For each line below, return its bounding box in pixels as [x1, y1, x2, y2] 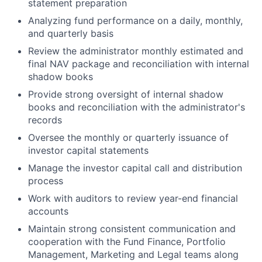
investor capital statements [28, 144, 149, 157]
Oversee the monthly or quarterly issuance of [28, 132, 229, 144]
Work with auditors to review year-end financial [28, 192, 238, 205]
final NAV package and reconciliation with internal [28, 58, 249, 70]
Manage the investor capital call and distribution [28, 162, 242, 174]
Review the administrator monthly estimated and [28, 45, 243, 57]
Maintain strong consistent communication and [28, 223, 236, 235]
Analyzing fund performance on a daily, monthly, [28, 15, 243, 27]
